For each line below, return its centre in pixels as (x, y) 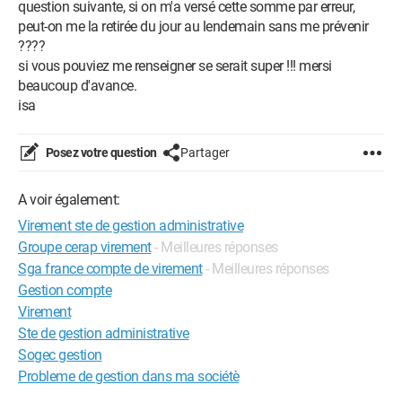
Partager (205, 153)
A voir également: (69, 200)
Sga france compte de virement (110, 269)
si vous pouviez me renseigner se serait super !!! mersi (175, 66)
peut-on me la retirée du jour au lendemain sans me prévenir (193, 26)
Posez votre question (100, 153)
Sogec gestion (60, 355)
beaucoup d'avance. (77, 86)
